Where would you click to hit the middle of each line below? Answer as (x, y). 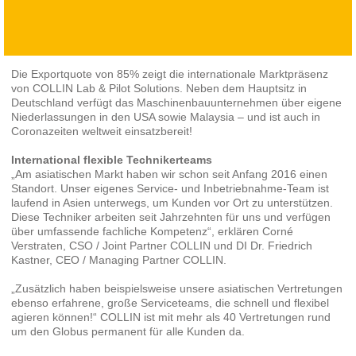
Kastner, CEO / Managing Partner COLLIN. (118, 259)
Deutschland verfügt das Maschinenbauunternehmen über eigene (176, 102)
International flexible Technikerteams (111, 159)
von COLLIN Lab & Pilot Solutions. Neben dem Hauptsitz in (159, 88)
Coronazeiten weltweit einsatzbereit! (101, 131)
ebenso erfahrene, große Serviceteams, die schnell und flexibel (170, 302)
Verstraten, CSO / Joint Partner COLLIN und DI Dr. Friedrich (161, 245)
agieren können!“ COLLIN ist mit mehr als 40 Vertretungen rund (170, 317)
